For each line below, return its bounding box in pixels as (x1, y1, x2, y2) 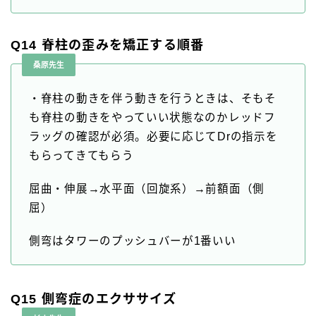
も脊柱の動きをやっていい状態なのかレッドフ (29, 111, 276, 124)
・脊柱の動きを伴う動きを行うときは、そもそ (29, 92, 276, 105)
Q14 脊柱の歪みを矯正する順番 (11, 38, 205, 53)
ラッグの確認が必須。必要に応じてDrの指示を (29, 130, 278, 143)
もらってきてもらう (29, 150, 134, 162)
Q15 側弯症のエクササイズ (11, 292, 176, 307)
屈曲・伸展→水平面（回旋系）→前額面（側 (29, 183, 265, 195)
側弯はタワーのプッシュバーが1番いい (29, 235, 236, 248)
